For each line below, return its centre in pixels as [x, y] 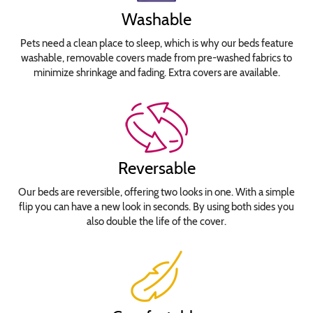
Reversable [156, 168]
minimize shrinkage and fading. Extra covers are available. [156, 72]
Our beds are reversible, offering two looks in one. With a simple [156, 192]
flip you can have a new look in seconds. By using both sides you [156, 206]
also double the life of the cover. [156, 221]
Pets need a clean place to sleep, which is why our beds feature [156, 43]
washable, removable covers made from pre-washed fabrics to [156, 58]
